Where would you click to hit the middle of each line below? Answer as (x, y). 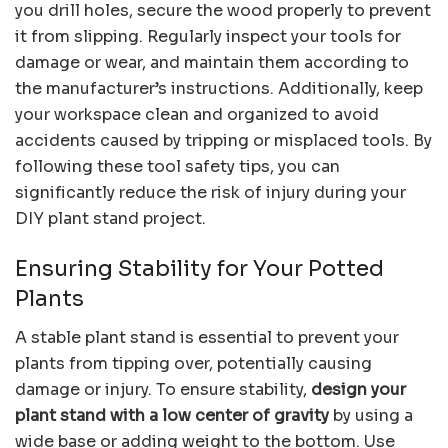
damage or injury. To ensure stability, (163, 389)
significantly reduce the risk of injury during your (210, 193)
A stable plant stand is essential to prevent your (207, 337)
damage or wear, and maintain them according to (212, 63)
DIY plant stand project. (110, 219)
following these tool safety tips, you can (177, 167)
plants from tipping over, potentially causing (193, 363)
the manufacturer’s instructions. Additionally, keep (219, 89)
